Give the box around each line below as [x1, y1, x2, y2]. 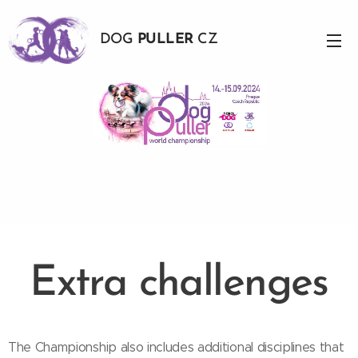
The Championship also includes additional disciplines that [8, 340, 344, 355]
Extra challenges [30, 263, 328, 305]
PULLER [137, 32, 193, 47]
